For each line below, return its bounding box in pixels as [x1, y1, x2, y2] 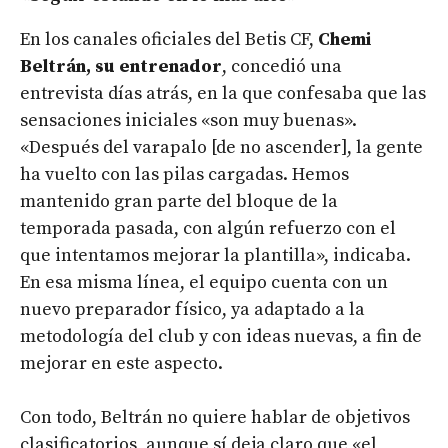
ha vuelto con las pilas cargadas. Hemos [20, 163, 349, 187]
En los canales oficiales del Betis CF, [20, 28, 318, 52]
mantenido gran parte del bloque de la [20, 190, 338, 214]
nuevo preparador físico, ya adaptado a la [20, 298, 365, 322]
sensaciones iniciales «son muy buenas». [20, 109, 357, 133]
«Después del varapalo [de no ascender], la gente [20, 136, 423, 160]
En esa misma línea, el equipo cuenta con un [20, 271, 388, 295]
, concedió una [222, 55, 342, 79]
